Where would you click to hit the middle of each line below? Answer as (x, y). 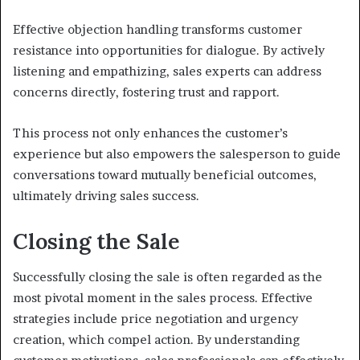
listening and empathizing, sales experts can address (167, 71)
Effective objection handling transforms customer (157, 29)
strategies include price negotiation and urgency (155, 319)
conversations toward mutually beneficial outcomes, (165, 174)
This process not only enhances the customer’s (150, 133)
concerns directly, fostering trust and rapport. (146, 92)
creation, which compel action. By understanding (156, 340)
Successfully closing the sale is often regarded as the (168, 277)
